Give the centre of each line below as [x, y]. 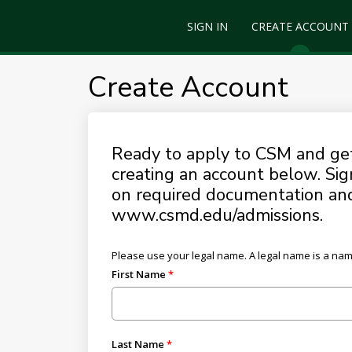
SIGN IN [207, 26]
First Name [138, 274]
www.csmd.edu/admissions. [217, 215]
